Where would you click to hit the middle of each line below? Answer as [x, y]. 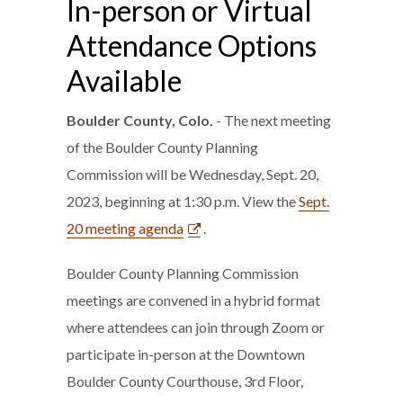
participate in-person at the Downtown [186, 354]
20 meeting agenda [125, 228]
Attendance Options [192, 45]
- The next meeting [272, 120]
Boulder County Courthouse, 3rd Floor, [185, 381]
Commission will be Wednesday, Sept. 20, [193, 174]
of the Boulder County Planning [162, 147]
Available [124, 81]
